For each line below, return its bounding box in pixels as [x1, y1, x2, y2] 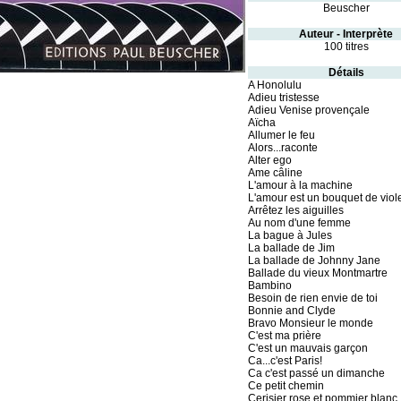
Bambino [247, 279, 292, 292]
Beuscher [322, 2, 370, 14]
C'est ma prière [247, 329, 321, 342]
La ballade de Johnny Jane [247, 254, 380, 267]
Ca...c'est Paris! [247, 354, 322, 367]
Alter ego [247, 154, 292, 166]
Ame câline [247, 166, 303, 179]
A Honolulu [247, 79, 302, 91]
